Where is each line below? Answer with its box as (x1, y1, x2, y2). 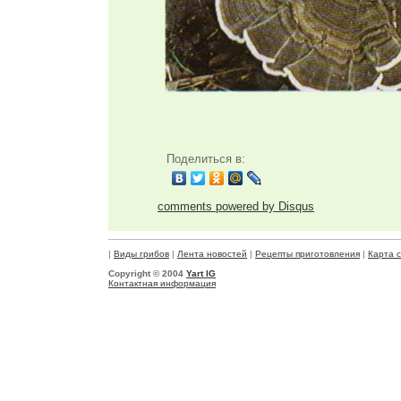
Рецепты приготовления (255, 249, 360, 259)
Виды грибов (114, 249, 169, 259)
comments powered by (158, 200, 278, 213)
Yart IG (186, 269, 216, 278)
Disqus (278, 200, 314, 213)
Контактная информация (108, 278, 216, 288)
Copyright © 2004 (108, 269, 186, 278)
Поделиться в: (166, 152, 245, 166)
